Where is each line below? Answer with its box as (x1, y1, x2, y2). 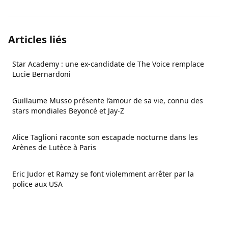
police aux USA (12, 179, 63, 189)
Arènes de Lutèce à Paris (12, 142, 96, 152)
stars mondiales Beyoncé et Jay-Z (12, 106, 124, 116)
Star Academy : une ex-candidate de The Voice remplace (12, 59, 204, 69)
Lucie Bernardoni (12, 69, 71, 79)
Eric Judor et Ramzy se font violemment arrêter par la (12, 169, 194, 179)
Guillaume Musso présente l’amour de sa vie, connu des (12, 96, 203, 105)
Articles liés (8, 33, 67, 46)
